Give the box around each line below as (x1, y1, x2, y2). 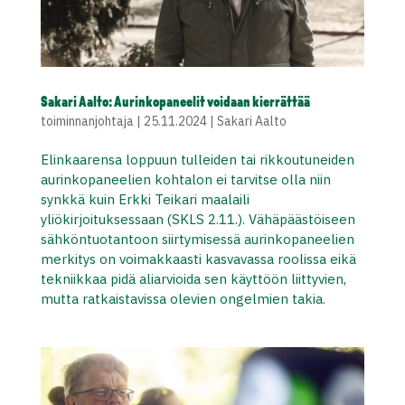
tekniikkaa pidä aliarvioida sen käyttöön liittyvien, (40, 269, 346, 287)
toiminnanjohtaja (40, 112, 134, 129)
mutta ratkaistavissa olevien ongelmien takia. (40, 289, 329, 307)
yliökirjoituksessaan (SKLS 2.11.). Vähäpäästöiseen (40, 210, 355, 228)
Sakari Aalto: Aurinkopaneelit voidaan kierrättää (40, 95, 310, 110)
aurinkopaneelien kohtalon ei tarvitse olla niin (40, 170, 331, 188)
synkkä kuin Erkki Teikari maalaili (40, 190, 250, 208)
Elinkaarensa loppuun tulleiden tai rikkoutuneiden (40, 150, 354, 168)
